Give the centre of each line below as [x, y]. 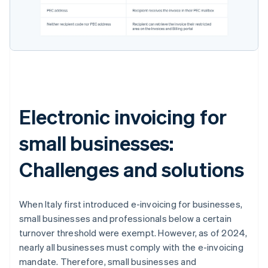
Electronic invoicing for [123, 116]
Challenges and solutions [132, 169]
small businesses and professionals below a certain [126, 218]
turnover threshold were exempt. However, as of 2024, [133, 232]
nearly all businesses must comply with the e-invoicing [131, 247]
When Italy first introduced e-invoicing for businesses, [131, 204]
